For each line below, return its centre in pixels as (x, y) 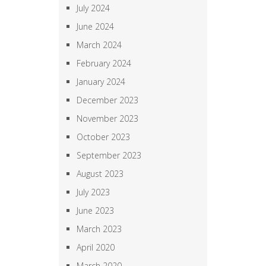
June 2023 (95, 210)
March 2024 (99, 45)
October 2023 (103, 137)
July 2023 (93, 192)
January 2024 (101, 81)
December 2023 (107, 100)
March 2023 (99, 229)
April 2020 (96, 247)
